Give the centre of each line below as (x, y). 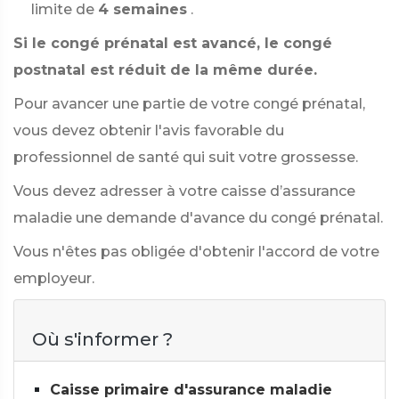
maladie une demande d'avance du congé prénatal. (198, 218)
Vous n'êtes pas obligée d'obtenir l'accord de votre (196, 252)
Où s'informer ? (102, 339)
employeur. (54, 278)
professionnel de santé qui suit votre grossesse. (186, 157)
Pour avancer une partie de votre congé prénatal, (189, 104)
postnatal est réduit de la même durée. (165, 70)
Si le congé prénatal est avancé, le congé (173, 43)
